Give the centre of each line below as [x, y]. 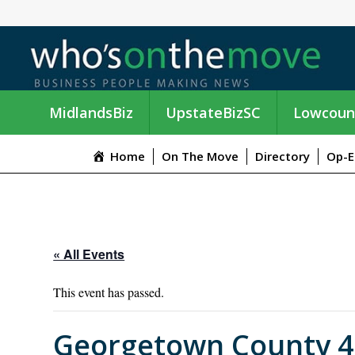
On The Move [200, 157]
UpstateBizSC [213, 112]
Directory [282, 157]
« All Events [89, 254]
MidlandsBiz [91, 112]
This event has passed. [109, 292]
